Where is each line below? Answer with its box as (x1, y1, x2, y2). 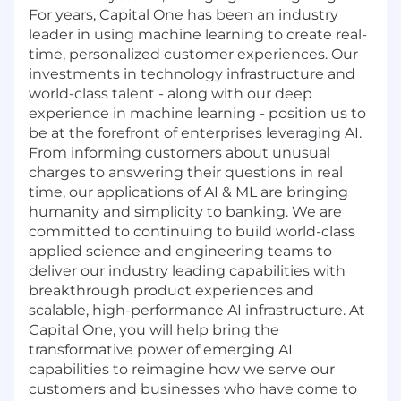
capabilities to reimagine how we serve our (29, 360, 335, 378)
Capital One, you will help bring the (29, 320, 279, 338)
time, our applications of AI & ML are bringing (29, 183, 348, 200)
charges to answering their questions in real (29, 163, 343, 181)
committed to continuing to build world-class (29, 222, 355, 240)
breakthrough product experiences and (29, 281, 314, 299)
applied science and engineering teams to (29, 242, 332, 260)
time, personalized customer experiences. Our (29, 45, 358, 63)
